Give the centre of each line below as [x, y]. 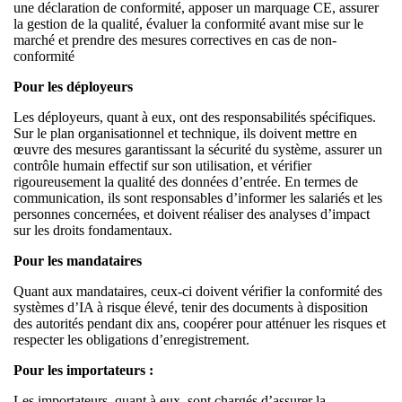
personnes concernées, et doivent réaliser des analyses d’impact [192, 214]
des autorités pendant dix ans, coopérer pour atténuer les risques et [200, 323]
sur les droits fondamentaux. [95, 230]
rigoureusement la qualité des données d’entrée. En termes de [186, 181]
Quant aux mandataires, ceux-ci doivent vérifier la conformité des [198, 291]
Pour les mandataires [78, 260]
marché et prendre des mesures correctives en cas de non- [175, 39]
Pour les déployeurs [73, 86]
